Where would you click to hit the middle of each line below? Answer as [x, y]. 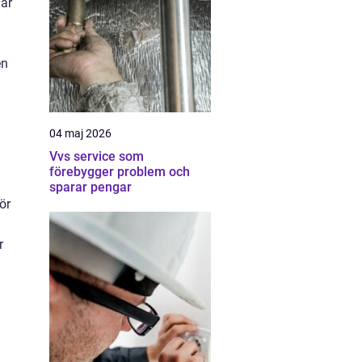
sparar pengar [90, 187]
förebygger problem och [120, 172]
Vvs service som [97, 156]
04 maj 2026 [80, 133]
